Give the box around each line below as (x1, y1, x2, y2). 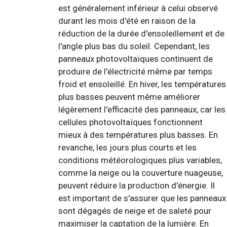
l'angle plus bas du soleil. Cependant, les (58, 41, 210, 51)
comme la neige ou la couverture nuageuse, (58, 167, 223, 178)
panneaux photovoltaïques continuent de (58, 53, 213, 64)
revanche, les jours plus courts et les (58, 142, 197, 153)
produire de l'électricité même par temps (58, 66, 212, 77)
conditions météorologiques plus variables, (58, 155, 222, 165)
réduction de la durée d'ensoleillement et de (58, 28, 224, 39)
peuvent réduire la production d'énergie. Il (58, 180, 215, 191)
